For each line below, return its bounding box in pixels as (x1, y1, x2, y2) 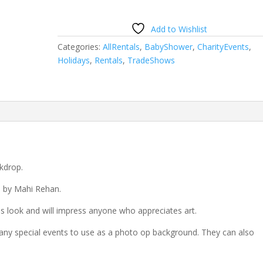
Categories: (58, 41, 103, 52)
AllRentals (103, 41, 140, 52)
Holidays (58, 54, 90, 66)
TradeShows (127, 54, 176, 66)
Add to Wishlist (151, 23, 208, 35)
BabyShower (144, 41, 193, 52)
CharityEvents (197, 41, 249, 52)
